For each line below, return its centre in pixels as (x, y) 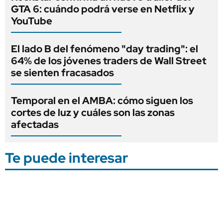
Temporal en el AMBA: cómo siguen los (102, 100)
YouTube (32, 21)
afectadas (35, 124)
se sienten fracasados (62, 72)
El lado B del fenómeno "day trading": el (105, 49)
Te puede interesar (66, 158)
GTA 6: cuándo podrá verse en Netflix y (103, 9)
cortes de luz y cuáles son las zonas (93, 112)
